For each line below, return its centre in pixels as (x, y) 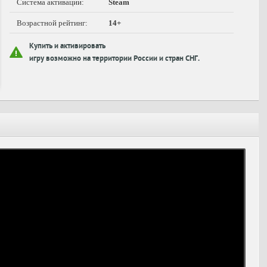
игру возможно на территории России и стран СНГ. (114, 59)
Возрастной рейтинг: (52, 23)
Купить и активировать (67, 47)
